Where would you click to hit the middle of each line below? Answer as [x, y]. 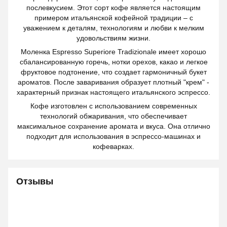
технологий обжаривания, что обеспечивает [113, 116]
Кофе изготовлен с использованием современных [113, 106]
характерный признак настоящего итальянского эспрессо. [113, 92]
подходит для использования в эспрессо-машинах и [113, 136]
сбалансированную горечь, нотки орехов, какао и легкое [113, 62]
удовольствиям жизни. [113, 38]
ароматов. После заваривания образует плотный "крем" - [113, 82]
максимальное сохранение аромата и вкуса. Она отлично [113, 126]
